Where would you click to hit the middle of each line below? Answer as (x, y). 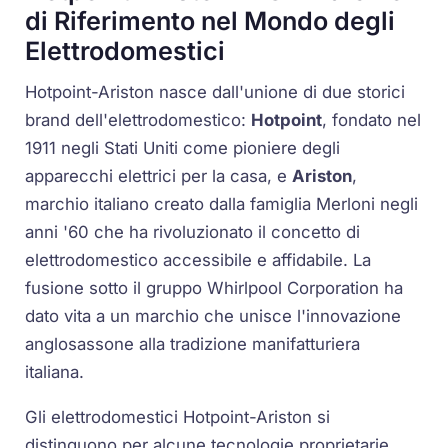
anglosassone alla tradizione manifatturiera (193, 344)
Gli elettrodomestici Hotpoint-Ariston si (178, 417)
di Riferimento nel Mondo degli (210, 20)
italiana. (55, 372)
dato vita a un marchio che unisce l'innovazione (213, 316)
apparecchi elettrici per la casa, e (159, 176)
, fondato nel (372, 120)
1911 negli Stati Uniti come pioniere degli (183, 148)
